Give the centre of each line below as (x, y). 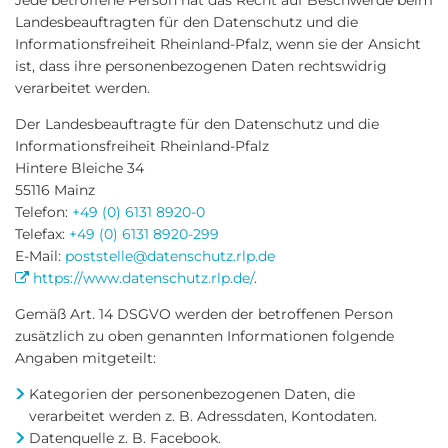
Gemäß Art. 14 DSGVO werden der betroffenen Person (204, 314)
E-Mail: (40, 256)
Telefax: (42, 234)
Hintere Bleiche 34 (79, 168)
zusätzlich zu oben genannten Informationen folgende (204, 336)
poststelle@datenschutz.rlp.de (170, 256)
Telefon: (43, 212)
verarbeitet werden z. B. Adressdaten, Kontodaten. (203, 416)
